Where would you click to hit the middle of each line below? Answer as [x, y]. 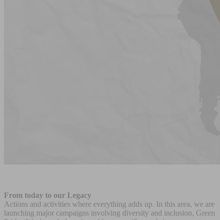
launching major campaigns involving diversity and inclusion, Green [110, 213]
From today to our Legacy [48, 195]
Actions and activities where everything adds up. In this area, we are [109, 204]
